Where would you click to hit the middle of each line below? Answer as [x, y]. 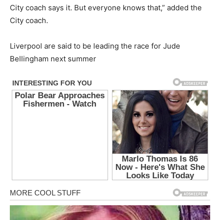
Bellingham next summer [53, 59]
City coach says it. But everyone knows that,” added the [106, 8]
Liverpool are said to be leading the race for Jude [95, 46]
